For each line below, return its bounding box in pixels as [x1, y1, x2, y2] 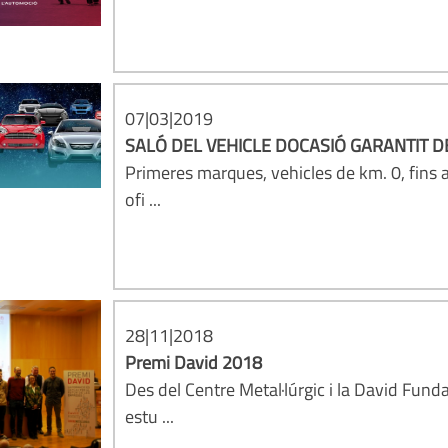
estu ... [125, 403, 175, 430]
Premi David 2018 [125, 349, 263, 376]
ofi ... [125, 186, 162, 213]
